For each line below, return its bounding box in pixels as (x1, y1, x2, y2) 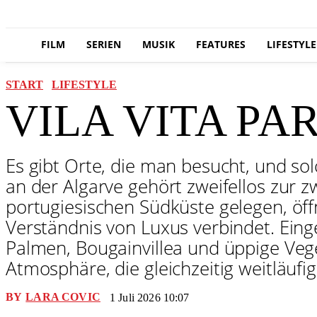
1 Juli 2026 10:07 (109, 291, 190, 304)
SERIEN (86, 38, 121, 51)
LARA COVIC (25, 290, 100, 303)
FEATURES (196, 38, 246, 51)
